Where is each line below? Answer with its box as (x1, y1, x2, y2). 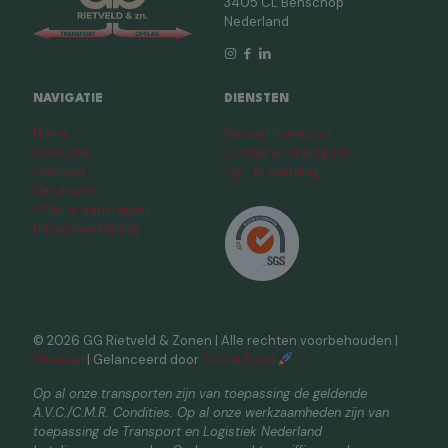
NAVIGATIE (33, 93, 103, 106)
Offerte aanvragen (33, 201, 149, 219)
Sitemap (33, 351, 84, 369)
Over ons (33, 144, 90, 162)
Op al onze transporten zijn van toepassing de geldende (33, 385, 367, 403)
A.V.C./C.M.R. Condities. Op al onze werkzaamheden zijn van (33, 404, 389, 422)
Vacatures (33, 182, 98, 200)
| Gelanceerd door (84, 351, 202, 369)
